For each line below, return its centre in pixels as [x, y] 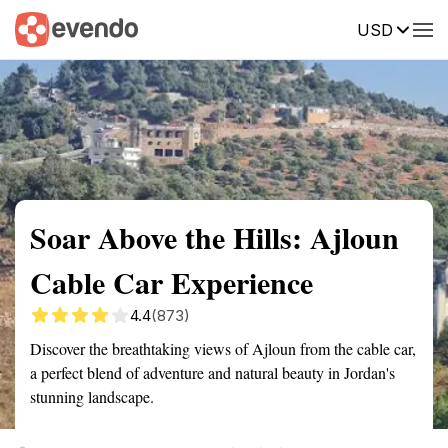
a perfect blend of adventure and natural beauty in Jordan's [212, 372]
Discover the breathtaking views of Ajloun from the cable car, [223, 348]
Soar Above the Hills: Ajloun [214, 237]
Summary [45, 28]
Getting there [207, 28]
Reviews [413, 28]
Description [317, 28]
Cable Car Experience [171, 282]
